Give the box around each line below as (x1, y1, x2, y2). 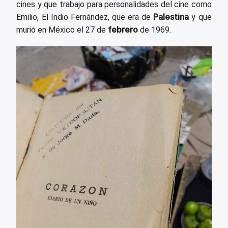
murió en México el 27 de (16, 24, 108, 35)
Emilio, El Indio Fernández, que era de (16, 12, 154, 22)
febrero (108, 24, 138, 35)
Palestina (153, 11, 189, 22)
